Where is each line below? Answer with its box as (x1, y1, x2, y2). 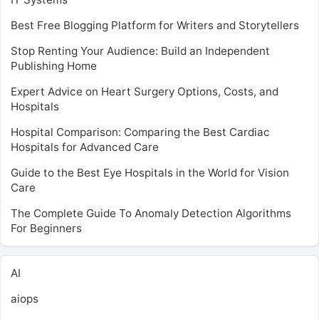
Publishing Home (11, 58, 97, 73)
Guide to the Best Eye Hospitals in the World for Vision (11, 165, 289, 179)
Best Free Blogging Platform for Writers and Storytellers (11, 18, 299, 32)
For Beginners (11, 221, 82, 235)
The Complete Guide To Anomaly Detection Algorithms (11, 206, 291, 220)
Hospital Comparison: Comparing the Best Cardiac (11, 125, 270, 139)
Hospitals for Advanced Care (11, 140, 159, 154)
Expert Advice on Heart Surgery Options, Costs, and (11, 84, 278, 98)
